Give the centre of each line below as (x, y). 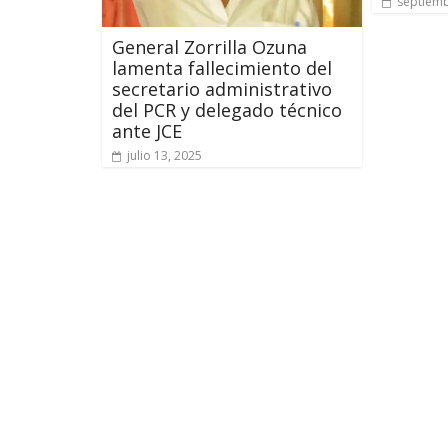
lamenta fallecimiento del (222, 67)
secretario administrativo (222, 88)
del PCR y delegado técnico (227, 109)
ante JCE (147, 130)
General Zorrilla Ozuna (209, 46)
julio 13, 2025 (164, 155)
